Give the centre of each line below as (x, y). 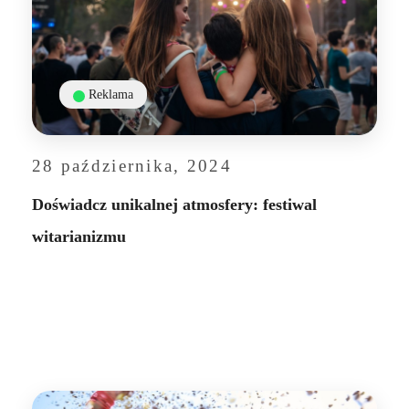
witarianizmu (79, 237)
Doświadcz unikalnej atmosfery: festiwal (174, 205)
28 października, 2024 (132, 166)
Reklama (111, 94)
